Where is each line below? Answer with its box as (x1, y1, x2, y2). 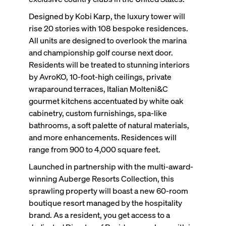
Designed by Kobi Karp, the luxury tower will (28, 10, 185, 21)
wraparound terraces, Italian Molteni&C (28, 83, 168, 94)
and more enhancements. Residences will (28, 131, 177, 142)
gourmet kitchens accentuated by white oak (28, 95, 184, 106)
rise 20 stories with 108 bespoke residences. (28, 22, 188, 33)
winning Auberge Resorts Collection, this (28, 173, 174, 184)
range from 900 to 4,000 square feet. (28, 143, 160, 154)
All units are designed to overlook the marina (28, 34, 187, 45)
